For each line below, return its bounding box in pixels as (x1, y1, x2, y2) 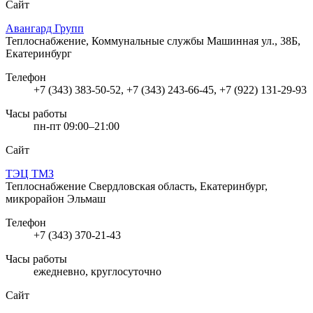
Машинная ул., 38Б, (207, 34, 300, 47)
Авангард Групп (6, 22, 84, 34)
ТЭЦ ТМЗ (6, 167, 54, 180)
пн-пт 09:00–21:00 (34, 119, 119, 132)
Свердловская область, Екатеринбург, (89, 180, 268, 192)
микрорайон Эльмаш (6, 192, 105, 205)
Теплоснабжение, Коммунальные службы (6, 34, 207, 47)
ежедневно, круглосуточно (34, 265, 161, 277)
